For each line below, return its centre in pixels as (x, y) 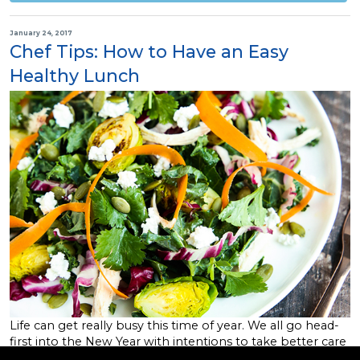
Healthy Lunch (75, 75)
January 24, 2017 (41, 33)
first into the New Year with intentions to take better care (178, 342)
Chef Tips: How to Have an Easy (149, 51)
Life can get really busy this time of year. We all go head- (174, 326)
